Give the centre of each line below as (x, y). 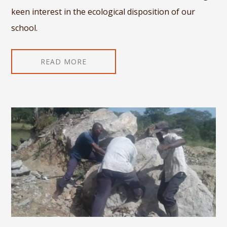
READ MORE (64, 61)
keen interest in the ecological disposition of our (103, 11)
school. (25, 28)
